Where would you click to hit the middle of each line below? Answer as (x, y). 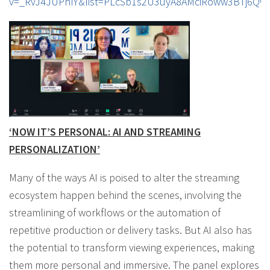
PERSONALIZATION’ (55, 149)
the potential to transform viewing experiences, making (132, 247)
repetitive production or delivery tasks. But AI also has (130, 230)
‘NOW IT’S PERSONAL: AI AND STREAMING (105, 131)
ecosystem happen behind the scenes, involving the (125, 195)
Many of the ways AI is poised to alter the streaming (124, 177)
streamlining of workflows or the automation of (115, 212)
